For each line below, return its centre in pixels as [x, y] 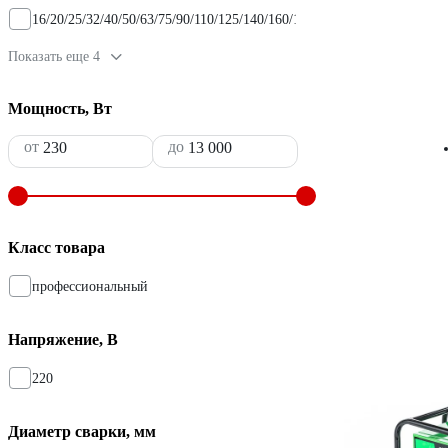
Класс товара [56, 247]
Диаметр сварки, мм [82, 431]
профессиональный [90, 286]
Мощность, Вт [60, 108]
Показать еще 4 [54, 56]
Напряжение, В [63, 339]
